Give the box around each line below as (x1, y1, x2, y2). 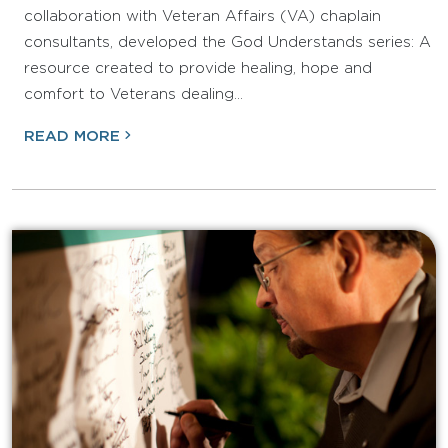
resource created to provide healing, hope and (24, 61, 372, 75)
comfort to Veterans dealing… (24, 87, 243, 101)
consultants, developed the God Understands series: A (24, 35, 431, 49)
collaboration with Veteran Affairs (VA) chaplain (24, 9, 381, 23)
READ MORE (24, 129, 120, 143)
